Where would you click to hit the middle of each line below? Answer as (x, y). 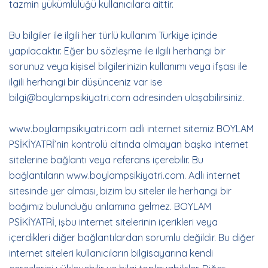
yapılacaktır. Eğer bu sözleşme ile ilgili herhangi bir (117, 51)
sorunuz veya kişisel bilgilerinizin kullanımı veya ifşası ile (128, 66)
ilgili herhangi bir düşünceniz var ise (86, 82)
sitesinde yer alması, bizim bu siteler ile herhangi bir (120, 191)
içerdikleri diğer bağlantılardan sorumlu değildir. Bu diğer (132, 237)
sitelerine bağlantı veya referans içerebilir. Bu (106, 160)
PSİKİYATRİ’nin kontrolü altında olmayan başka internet (129, 144)
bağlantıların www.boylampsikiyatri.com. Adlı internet (125, 175)
